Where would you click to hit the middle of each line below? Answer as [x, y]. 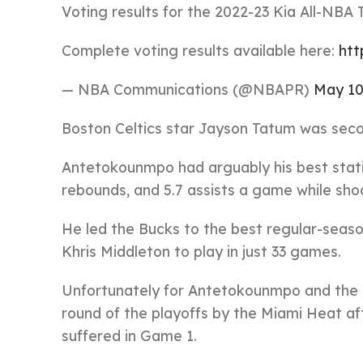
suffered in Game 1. [129, 335]
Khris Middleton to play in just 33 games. [201, 251]
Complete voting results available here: [200, 50]
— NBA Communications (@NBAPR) [188, 89]
